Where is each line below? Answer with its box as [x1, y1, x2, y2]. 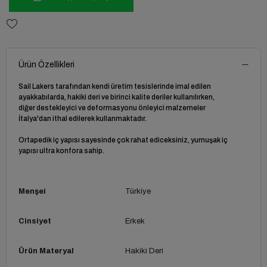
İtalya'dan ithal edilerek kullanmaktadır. [18, 114, 147, 123]
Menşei [18, 187, 46, 195]
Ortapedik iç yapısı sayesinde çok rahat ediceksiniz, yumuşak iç [18, 135, 228, 144]
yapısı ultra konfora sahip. [18, 146, 104, 155]
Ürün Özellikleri [18, 60, 74, 69]
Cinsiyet [18, 216, 51, 225]
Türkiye [125, 187, 151, 195]
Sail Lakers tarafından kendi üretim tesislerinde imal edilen [18, 82, 211, 91]
